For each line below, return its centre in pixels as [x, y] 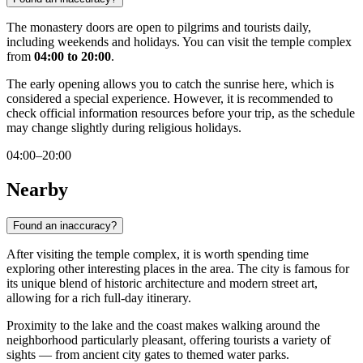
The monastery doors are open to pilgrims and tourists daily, [159, 28]
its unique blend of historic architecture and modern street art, [162, 283]
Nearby [37, 189]
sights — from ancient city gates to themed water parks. [148, 354]
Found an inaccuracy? [65, 225]
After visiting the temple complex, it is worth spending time [158, 254]
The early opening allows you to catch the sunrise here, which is [170, 84]
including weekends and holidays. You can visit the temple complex [179, 42]
